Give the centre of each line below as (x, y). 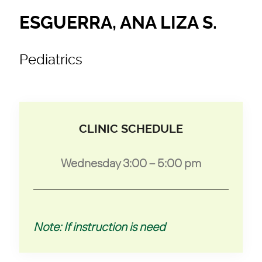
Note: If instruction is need (99, 226)
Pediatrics (51, 59)
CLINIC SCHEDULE (131, 129)
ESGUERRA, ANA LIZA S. (118, 23)
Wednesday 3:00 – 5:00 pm (131, 163)
